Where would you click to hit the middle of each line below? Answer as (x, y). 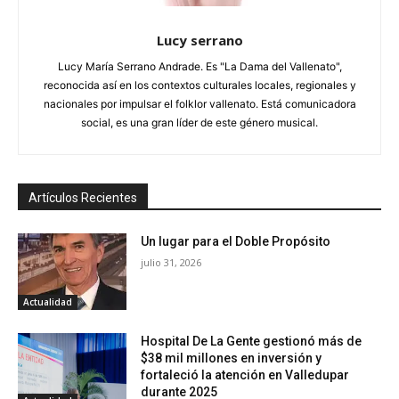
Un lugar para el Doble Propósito (236, 242)
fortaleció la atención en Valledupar (245, 375)
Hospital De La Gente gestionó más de (252, 341)
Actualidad (48, 301)
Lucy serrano (199, 41)
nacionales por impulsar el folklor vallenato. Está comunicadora (199, 104)
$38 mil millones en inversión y (232, 358)
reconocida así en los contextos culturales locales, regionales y (199, 85)
